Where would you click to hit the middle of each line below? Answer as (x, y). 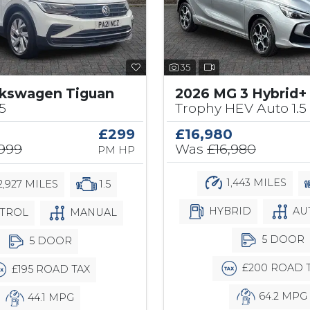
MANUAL (92, 212)
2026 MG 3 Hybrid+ (241, 94)
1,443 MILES (255, 183)
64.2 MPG (282, 296)
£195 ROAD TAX (49, 269)
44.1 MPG (49, 298)
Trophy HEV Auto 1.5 (241, 108)
